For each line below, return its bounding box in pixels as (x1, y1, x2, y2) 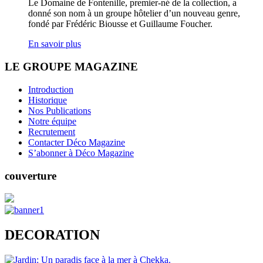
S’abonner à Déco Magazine (28, 147, 134, 158)
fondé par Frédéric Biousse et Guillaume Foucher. (28, 19, 213, 29)
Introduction (28, 84, 73, 95)
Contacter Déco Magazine (28, 137, 125, 147)
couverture (5, 169, 56, 182)
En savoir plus (28, 39, 81, 49)
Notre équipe (28, 116, 76, 126)
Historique (28, 95, 67, 105)
